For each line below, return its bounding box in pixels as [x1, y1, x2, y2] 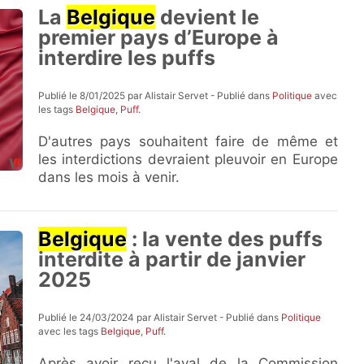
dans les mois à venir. [38, 169, 180, 185]
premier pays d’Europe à [38, 25, 279, 50]
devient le [155, 5, 260, 29]
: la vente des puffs [127, 227, 323, 251]
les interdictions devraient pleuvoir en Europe [38, 151, 338, 167]
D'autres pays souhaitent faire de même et [38, 133, 338, 149]
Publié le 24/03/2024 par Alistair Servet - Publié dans [38, 311, 282, 323]
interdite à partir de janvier [38, 247, 306, 271]
